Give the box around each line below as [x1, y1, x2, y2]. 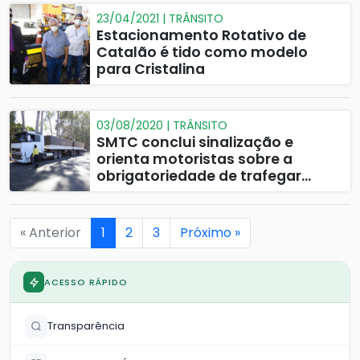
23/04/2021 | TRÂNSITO [96, 10, 223, 27]
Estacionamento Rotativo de [96, 26, 306, 45]
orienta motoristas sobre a [96, 149, 292, 169]
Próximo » [180, 223, 240, 242]
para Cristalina [96, 59, 205, 79]
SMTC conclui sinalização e [96, 133, 293, 152]
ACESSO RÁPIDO [44, 276, 128, 288]
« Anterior [20, 223, 81, 242]
